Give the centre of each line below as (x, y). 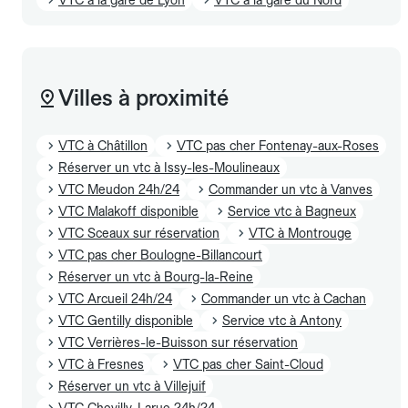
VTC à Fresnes (101, 364)
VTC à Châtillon (103, 145)
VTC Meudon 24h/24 (119, 189)
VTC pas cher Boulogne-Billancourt (160, 255)
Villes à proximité (143, 97)
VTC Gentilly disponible (126, 320)
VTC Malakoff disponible (128, 211)
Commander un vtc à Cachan (284, 298)
